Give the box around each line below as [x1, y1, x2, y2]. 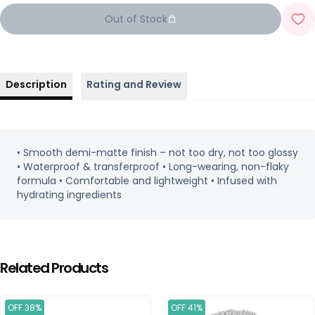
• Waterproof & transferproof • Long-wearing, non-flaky [17, 160, 289, 174]
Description [6, 77, 67, 91]
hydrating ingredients [17, 188, 122, 202]
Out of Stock [104, 12, 167, 26]
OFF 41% [171, 302, 202, 314]
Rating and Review [86, 77, 181, 91]
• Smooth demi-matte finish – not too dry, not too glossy [17, 146, 298, 160]
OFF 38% [8, 302, 41, 314]
